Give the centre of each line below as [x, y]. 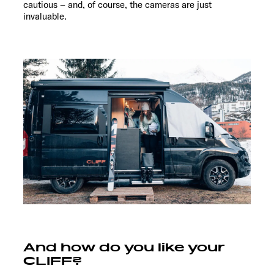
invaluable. [45, 16]
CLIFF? [53, 261]
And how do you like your [124, 247]
